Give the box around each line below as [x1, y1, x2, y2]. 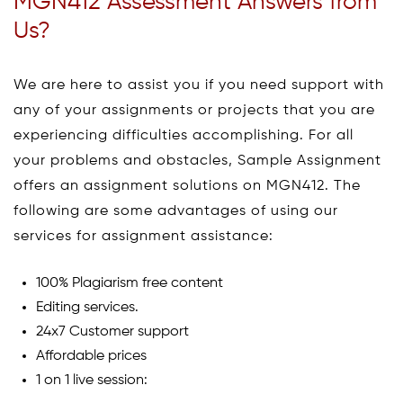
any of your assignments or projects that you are [13, 103, 375, 118]
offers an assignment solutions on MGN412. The [13, 178, 361, 193]
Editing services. [36, 300, 139, 315]
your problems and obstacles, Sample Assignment [13, 153, 381, 168]
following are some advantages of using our [13, 203, 338, 219]
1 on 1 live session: [36, 372, 148, 388]
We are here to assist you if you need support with [13, 77, 384, 93]
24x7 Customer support [36, 324, 189, 339]
